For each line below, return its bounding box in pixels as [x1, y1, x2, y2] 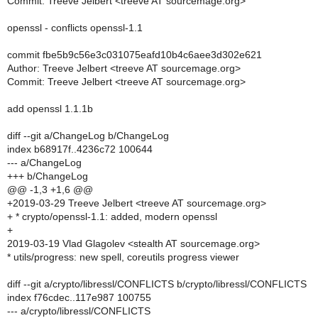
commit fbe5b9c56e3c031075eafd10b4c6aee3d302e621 [7, 49, 262, 60]
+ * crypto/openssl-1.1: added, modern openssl [7, 211, 217, 222]
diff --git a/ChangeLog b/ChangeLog [7, 130, 169, 141]
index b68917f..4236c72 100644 [7, 143, 153, 155]
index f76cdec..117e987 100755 [7, 292, 151, 303]
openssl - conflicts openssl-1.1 [7, 22, 143, 33]
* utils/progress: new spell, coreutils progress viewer [7, 251, 239, 263]
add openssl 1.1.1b [7, 103, 93, 114]
